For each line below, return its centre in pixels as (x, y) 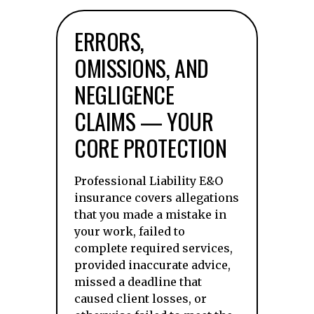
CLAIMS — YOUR (144, 121)
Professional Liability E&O (149, 181)
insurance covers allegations (157, 198)
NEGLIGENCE (124, 94)
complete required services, (153, 248)
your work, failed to (130, 231)
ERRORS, (109, 41)
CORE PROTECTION (151, 148)
